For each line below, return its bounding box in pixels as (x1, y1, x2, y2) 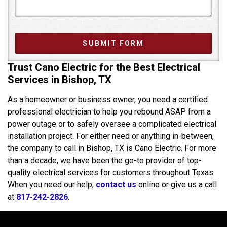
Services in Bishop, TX (8, 73, 111, 86)
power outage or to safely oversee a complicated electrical (8, 119, 216, 129)
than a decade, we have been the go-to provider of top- (8, 155, 202, 165)
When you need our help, (8, 179, 96, 190)
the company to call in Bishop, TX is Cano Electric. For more (8, 143, 216, 153)
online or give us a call (136, 179, 217, 190)
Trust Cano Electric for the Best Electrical (8, 61, 200, 73)
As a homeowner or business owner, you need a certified (8, 94, 208, 104)
